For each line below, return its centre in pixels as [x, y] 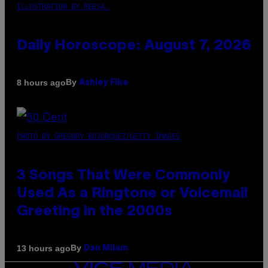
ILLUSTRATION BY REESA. [63, 7]
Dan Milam [106, 249]
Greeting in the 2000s [95, 212]
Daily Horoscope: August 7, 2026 [134, 46]
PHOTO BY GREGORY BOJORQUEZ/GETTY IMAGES [98, 137]
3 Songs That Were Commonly [123, 176]
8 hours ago [41, 82]
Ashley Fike [104, 83]
